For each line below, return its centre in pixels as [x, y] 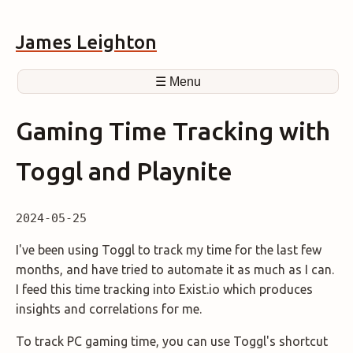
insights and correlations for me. [109, 309]
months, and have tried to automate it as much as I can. [175, 270]
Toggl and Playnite [124, 171]
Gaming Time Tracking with [173, 130]
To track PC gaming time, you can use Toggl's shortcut [172, 342]
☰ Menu [178, 82]
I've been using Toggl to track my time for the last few [169, 250]
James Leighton [86, 43]
